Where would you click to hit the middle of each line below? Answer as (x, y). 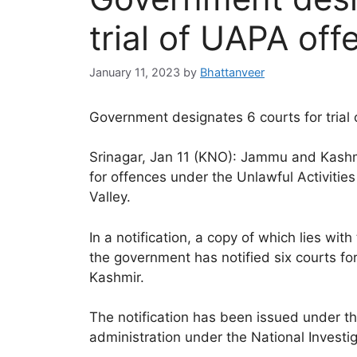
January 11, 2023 (135, 72)
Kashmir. (117, 277)
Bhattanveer (232, 72)
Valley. (110, 197)
